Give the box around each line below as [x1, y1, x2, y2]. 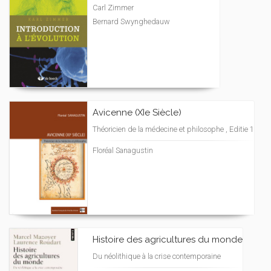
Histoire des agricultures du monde [93, 234, 243, 245]
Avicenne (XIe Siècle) [93, 107, 181, 118]
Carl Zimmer [93, 3, 134, 12]
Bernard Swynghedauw [93, 17, 170, 26]
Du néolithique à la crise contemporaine [93, 252, 221, 261]
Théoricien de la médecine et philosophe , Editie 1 [93, 125, 254, 134]
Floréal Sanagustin [93, 146, 153, 155]
